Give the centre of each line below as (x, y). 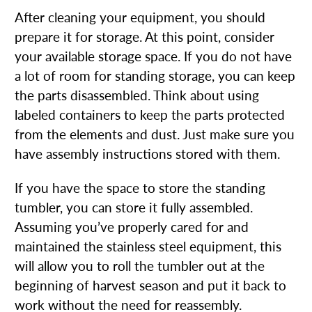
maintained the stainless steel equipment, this (148, 246)
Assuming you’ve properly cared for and (132, 227)
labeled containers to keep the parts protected (150, 115)
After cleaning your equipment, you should (140, 17)
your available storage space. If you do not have (153, 56)
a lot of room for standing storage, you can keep (155, 76)
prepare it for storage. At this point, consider (145, 37)
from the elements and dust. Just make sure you (155, 134)
